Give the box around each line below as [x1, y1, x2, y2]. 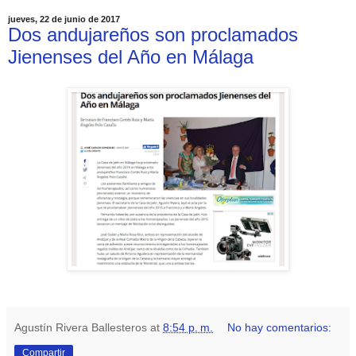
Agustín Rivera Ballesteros [14, 320, 147, 334]
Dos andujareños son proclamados [8, 23, 298, 45]
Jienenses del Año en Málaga [8, 45, 253, 68]
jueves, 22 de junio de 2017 [8, 14, 120, 24]
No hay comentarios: [227, 320, 332, 334]
